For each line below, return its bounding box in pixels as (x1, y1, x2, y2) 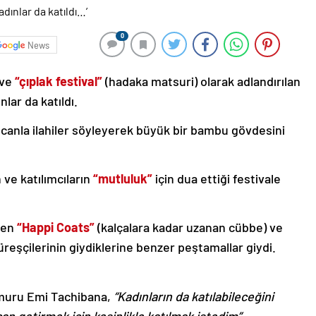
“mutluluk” (93, 171, 152, 187)
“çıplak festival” (15, 73, 102, 90)
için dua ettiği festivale (152, 171, 281, 187)
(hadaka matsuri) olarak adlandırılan (102, 73, 300, 90)
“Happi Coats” (17, 219, 95, 236)
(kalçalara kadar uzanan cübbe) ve (95, 219, 283, 236)
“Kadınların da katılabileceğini (114, 288, 274, 305)
